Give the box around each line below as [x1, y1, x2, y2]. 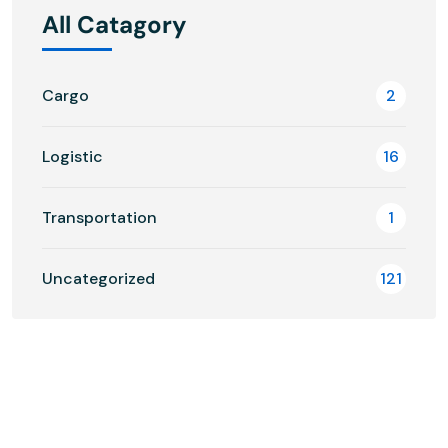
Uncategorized [42, 267, 155, 289]
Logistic [42, 145, 103, 167]
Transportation [42, 206, 157, 228]
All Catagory [42, 8, 187, 40]
